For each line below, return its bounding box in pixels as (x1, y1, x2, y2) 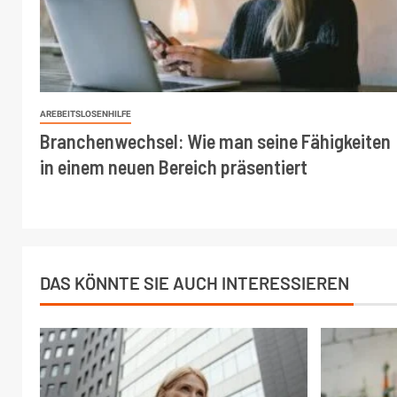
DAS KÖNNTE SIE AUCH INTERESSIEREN (40, 271, 349, 293)
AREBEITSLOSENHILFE (40, 108, 131, 119)
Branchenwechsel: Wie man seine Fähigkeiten (40, 128, 391, 152)
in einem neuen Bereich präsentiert (40, 154, 307, 178)
